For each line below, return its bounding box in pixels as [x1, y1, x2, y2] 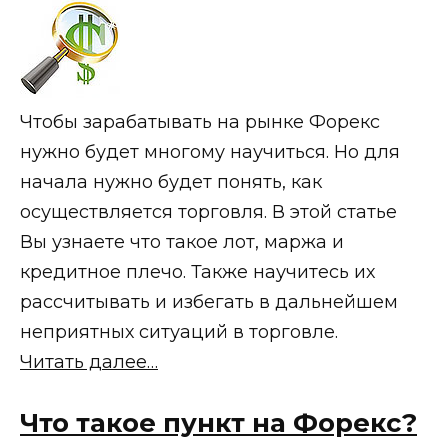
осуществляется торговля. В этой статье [20, 200, 397, 223]
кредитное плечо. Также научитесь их [20, 260, 375, 283]
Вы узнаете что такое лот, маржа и [20, 230, 344, 253]
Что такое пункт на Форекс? [20, 407, 417, 439]
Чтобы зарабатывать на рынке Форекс [20, 110, 380, 133]
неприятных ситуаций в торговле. [20, 320, 338, 343]
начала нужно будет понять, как [20, 170, 322, 193]
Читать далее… [20, 350, 158, 373]
